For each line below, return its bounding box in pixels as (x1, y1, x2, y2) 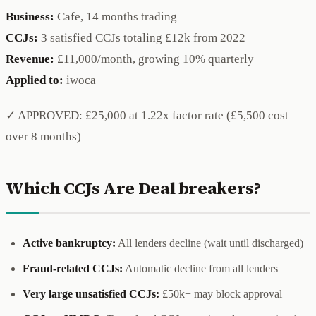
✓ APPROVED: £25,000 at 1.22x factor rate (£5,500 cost (6, 108, 288, 122)
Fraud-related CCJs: (23, 262, 123, 274)
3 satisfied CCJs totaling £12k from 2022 (38, 30, 245, 44)
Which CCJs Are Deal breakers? (6, 176, 261, 200)
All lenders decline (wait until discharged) (116, 236, 303, 249)
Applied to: (6, 73, 63, 87)
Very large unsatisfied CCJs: (23, 287, 159, 300)
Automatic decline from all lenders (123, 262, 278, 274)
